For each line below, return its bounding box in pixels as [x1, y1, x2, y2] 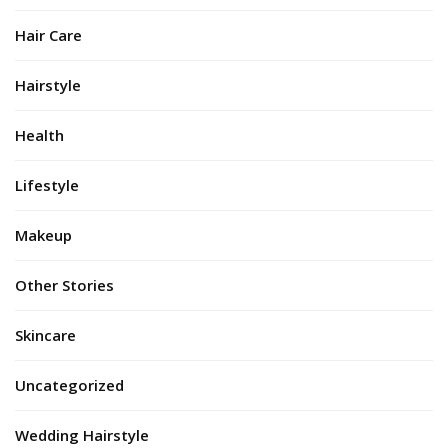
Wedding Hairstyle [15, 425, 149, 446]
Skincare [15, 325, 76, 346]
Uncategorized [15, 375, 124, 396]
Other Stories [15, 275, 114, 296]
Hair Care [15, 25, 82, 46]
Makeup [15, 225, 72, 246]
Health [15, 125, 64, 146]
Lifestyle [15, 175, 79, 196]
